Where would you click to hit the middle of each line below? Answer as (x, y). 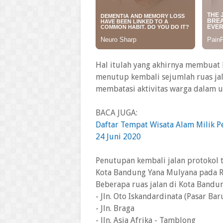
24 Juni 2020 (118, 137)
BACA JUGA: (116, 113)
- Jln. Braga (115, 208)
